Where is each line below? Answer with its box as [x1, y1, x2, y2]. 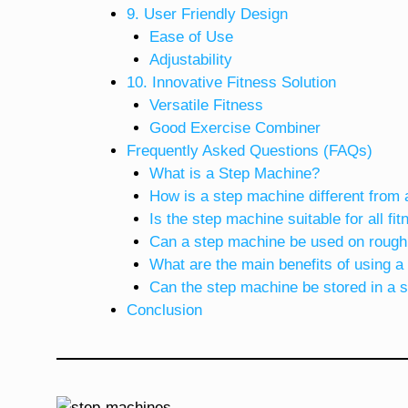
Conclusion [126, 301, 202, 319]
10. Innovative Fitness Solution [126, 73, 336, 91]
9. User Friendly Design [126, 5, 288, 23]
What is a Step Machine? [149, 164, 320, 182]
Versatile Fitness [149, 96, 263, 114]
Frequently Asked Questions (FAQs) [126, 141, 372, 159]
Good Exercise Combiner [149, 118, 321, 137]
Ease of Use [149, 27, 233, 46]
